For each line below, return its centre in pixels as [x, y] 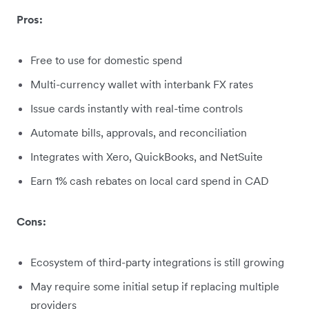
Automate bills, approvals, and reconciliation [139, 132]
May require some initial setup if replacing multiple [155, 286]
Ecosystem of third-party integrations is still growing [157, 262]
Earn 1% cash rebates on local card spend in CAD [151, 180]
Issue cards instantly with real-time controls [137, 108]
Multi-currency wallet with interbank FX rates [142, 84]
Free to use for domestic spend [106, 60]
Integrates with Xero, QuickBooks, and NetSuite [147, 156]
